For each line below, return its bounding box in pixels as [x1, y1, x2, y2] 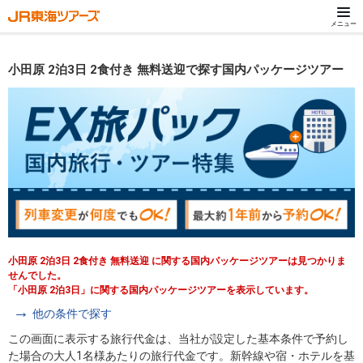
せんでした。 [8, 269, 66, 281]
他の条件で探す [32, 306, 112, 320]
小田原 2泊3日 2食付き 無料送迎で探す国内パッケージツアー [8, 62, 344, 77]
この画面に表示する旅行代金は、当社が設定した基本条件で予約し [8, 331, 348, 345]
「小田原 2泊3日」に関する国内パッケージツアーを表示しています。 [8, 284, 314, 296]
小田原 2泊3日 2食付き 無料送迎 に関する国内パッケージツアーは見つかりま [8, 254, 346, 267]
